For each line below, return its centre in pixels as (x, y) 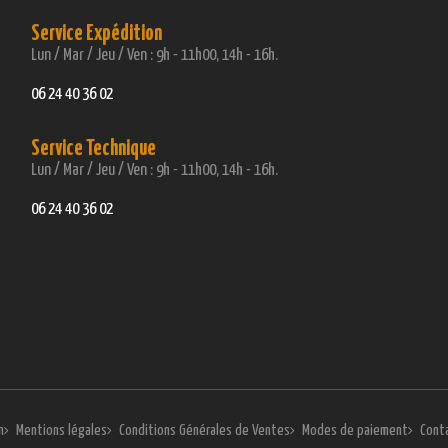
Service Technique (93, 149)
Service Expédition (96, 34)
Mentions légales (61, 430)
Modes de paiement (354, 430)
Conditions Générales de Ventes (204, 430)
